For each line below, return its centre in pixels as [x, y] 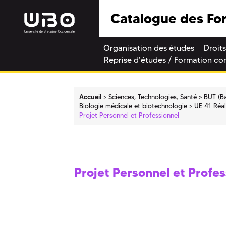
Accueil [91, 97]
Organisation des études [149, 48]
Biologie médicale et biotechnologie [133, 106]
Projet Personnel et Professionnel [129, 115]
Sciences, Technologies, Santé [153, 97]
